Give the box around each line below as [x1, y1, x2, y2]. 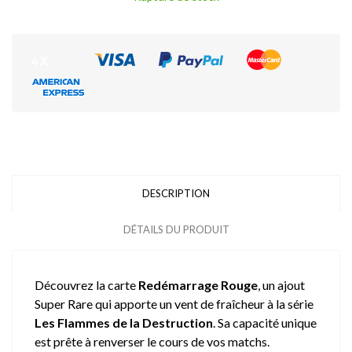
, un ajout [258, 277, 305, 292]
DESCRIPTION [142, 187, 210, 200]
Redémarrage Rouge [138, 277, 258, 292]
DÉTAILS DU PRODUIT [123, 223, 229, 236]
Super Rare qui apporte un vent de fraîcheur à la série [35, 296, 313, 311]
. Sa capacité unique [213, 315, 317, 330]
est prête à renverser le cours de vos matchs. [35, 334, 269, 349]
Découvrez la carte [35, 277, 138, 292]
